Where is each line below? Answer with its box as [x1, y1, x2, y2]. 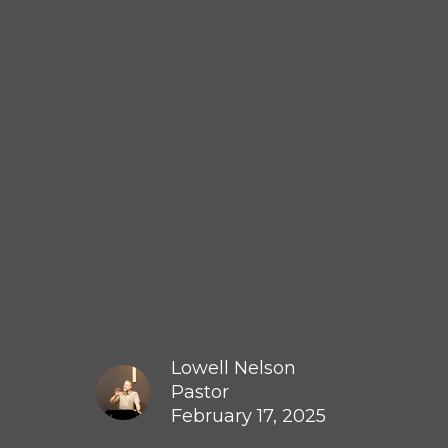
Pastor [171, 380, 229, 403]
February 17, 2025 [171, 404, 326, 427]
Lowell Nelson [171, 356, 296, 379]
